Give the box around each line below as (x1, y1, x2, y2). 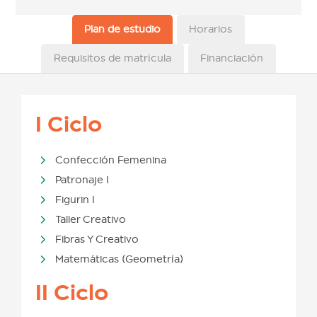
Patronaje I (55, 174, 110, 186)
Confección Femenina (55, 154, 167, 166)
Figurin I (55, 194, 96, 206)
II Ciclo (35, 279, 109, 306)
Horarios (189, 23, 233, 35)
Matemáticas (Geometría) (55, 253, 184, 265)
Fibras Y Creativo (55, 234, 139, 246)
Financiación (200, 52, 264, 64)
